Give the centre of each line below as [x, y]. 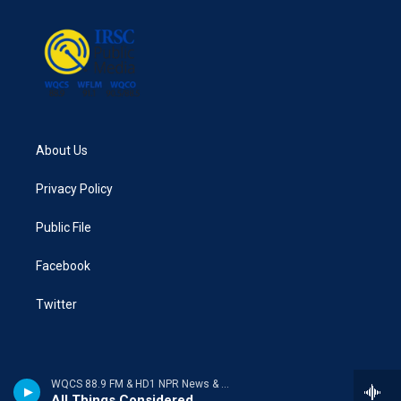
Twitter [56, 304]
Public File [64, 227]
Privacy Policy [74, 188]
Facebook [63, 265]
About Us [62, 150]
